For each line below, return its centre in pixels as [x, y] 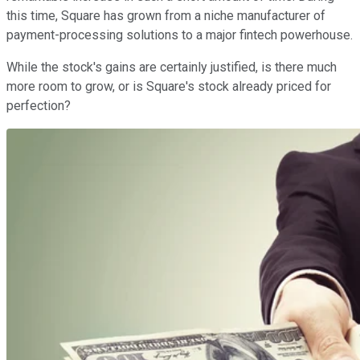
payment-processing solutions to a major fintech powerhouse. [180, 35]
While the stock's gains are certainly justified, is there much [172, 67]
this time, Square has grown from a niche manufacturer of [166, 15]
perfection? [39, 105]
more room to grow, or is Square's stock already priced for [169, 86]
